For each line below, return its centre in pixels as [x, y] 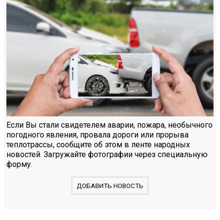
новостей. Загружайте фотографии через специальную [107, 155]
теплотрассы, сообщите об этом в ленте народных [98, 145]
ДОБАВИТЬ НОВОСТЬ [110, 186]
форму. [19, 165]
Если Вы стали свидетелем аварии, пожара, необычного [110, 125]
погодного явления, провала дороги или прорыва [97, 135]
